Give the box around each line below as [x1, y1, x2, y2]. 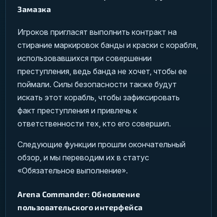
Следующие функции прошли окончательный [17, 139, 186, 149]
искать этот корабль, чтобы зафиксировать [17, 92, 180, 102]
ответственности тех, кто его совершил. [17, 118, 171, 128]
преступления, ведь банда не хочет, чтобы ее [17, 66, 187, 76]
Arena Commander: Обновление [17, 189, 140, 199]
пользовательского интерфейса [17, 202, 143, 212]
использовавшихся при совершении [17, 53, 152, 63]
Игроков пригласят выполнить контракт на [17, 27, 177, 37]
